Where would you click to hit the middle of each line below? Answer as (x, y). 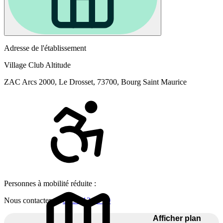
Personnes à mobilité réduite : (50, 183)
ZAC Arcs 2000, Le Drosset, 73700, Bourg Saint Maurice (95, 82)
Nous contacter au (33, 200)
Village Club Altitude (37, 65)
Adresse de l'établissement (45, 48)
